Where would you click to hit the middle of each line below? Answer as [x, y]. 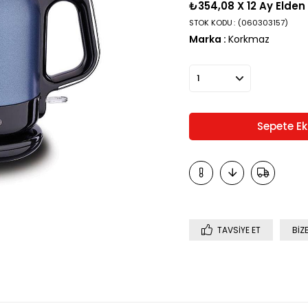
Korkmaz [249, 39]
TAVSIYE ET [239, 230]
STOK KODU [211, 23]
